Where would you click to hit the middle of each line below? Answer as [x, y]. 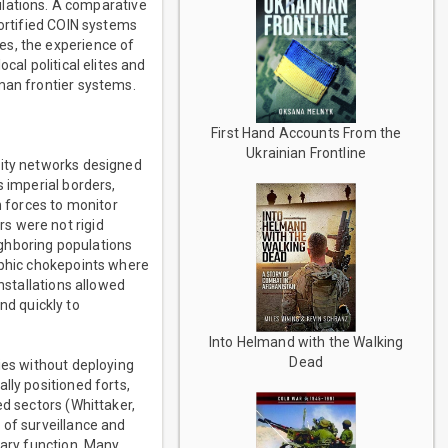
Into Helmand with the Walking [306, 342]
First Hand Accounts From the [306, 133]
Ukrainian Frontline [306, 153]
